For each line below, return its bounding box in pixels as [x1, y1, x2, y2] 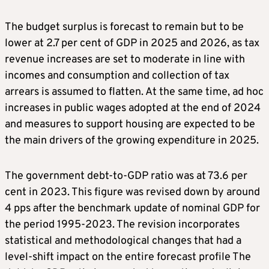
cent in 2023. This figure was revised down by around [5, 186, 260, 200]
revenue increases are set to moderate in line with [5, 53, 245, 67]
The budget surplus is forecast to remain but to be [5, 20, 244, 35]
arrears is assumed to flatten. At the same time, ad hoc [5, 85, 264, 100]
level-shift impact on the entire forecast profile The [5, 250, 251, 265]
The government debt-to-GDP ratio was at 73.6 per [5, 169, 247, 184]
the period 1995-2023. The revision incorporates [5, 218, 240, 232]
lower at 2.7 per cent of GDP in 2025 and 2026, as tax [5, 37, 259, 51]
